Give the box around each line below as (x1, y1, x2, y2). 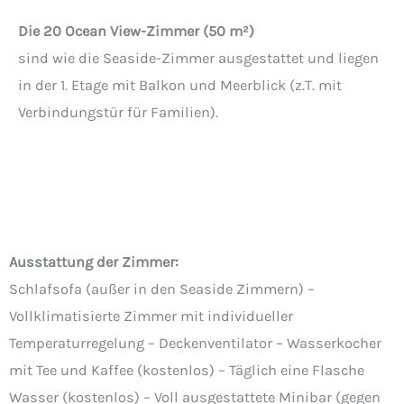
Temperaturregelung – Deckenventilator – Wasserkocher (9, 335, 381, 353)
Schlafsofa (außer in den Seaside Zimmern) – (9, 280, 315, 298)
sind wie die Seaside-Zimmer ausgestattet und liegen (18, 49, 379, 67)
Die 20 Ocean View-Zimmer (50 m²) (18, 22, 254, 40)
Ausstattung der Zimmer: (9, 253, 179, 271)
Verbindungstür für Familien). (18, 103, 218, 121)
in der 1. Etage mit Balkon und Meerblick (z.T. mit (18, 76, 342, 94)
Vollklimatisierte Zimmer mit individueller (9, 308, 293, 326)
